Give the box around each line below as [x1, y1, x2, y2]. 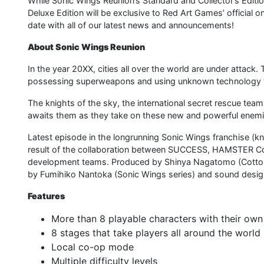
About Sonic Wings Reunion [28, 42, 145, 52]
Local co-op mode [51, 241, 134, 253]
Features [28, 191, 65, 202]
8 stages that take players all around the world [51, 227, 260, 239]
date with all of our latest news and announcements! [28, 20, 234, 31]
